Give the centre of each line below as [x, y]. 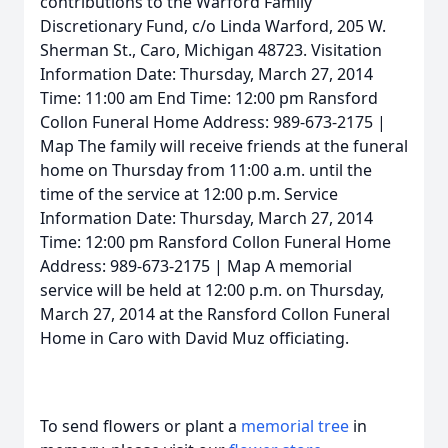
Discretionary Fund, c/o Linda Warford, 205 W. [213, 26]
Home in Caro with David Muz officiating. [194, 338]
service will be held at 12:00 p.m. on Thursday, [212, 290]
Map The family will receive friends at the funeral [224, 146]
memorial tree [295, 426]
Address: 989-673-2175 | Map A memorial [196, 266]
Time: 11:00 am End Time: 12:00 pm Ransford [209, 98]
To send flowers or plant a [140, 426]
